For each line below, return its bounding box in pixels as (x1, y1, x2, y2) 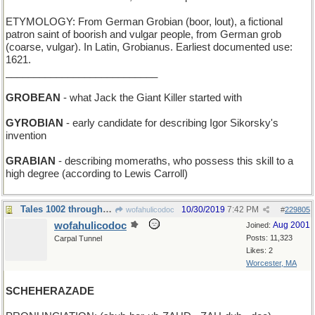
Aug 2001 (273, 220, 310, 230)
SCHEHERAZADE (6, 285, 94, 297)
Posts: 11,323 (246, 233, 292, 242)
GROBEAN (6, 92, 60, 103)
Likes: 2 (246, 246, 273, 255)
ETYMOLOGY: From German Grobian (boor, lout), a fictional (6, 16, 283, 27)
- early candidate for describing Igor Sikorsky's (63, 117, 278, 129)
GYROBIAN (6, 117, 63, 129)
